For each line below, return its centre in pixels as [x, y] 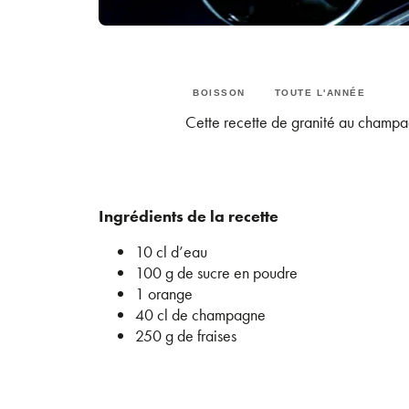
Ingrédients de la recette [189, 216]
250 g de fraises [186, 336]
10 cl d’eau [171, 252]
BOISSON [219, 93]
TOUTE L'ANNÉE [320, 93]
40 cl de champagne [200, 315]
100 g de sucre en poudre [216, 273]
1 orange [164, 294]
